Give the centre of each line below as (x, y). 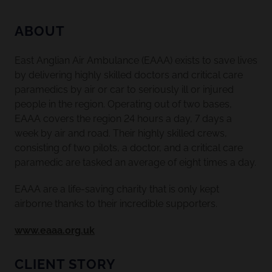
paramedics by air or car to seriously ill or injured (124, 89)
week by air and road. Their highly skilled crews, (121, 133)
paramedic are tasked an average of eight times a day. (135, 162)
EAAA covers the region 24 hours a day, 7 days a (123, 118)
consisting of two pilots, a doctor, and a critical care (129, 148)
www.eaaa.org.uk (55, 230)
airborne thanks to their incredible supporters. (116, 203)
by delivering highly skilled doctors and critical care (129, 75)
